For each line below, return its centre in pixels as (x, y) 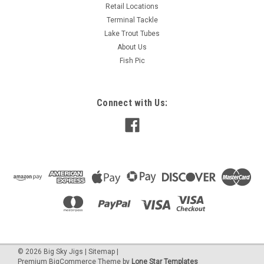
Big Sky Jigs (62, 252)
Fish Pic (132, 61)
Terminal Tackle (132, 20)
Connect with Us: (132, 103)
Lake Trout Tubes (132, 34)
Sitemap (102, 252)
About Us (132, 47)
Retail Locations (132, 7)
